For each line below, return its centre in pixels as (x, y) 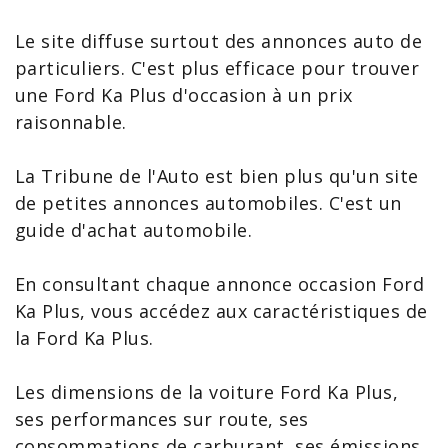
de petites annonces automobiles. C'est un (208, 203)
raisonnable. (71, 122)
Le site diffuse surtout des (138, 41)
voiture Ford (265, 392)
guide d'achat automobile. (133, 230)
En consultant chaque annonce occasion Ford (220, 284)
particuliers (68, 68)
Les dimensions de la (112, 392)
